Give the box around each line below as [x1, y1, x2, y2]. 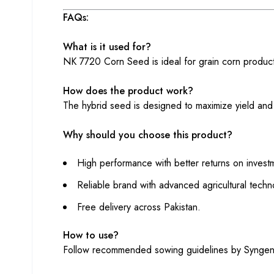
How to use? [63, 228, 119, 242]
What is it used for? [63, 39, 151, 54]
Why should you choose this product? [63, 127, 232, 142]
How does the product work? [63, 83, 193, 98]
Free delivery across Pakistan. [77, 199, 201, 214]
